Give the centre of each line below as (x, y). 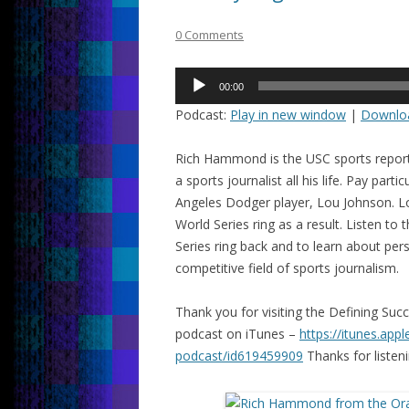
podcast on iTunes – (237, 333)
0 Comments (210, 34)
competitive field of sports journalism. (287, 267)
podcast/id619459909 (239, 355)
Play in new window (288, 114)
